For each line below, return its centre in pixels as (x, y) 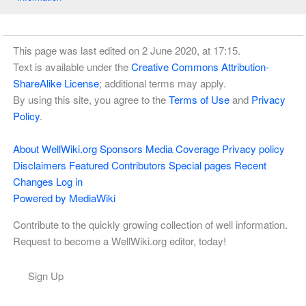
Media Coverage (182, 148)
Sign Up (45, 276)
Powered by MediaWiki (64, 197)
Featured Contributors (117, 165)
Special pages (200, 165)
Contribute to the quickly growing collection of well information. (150, 224)
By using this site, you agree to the (91, 99)
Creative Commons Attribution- (200, 66)
